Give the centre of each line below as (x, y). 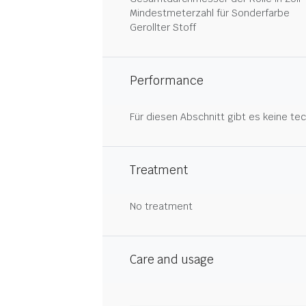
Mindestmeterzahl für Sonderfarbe (210, 13)
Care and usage (172, 260)
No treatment (161, 206)
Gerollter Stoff (163, 27)
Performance (167, 81)
